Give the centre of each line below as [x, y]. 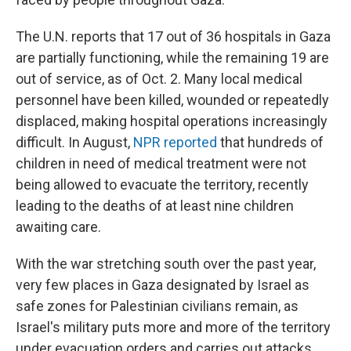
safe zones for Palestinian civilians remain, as [157, 306]
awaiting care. [58, 227]
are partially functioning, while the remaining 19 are [172, 58]
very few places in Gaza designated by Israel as [163, 285]
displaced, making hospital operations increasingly [172, 121]
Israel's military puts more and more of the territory [173, 327]
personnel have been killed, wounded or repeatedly [172, 100]
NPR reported [175, 142]
